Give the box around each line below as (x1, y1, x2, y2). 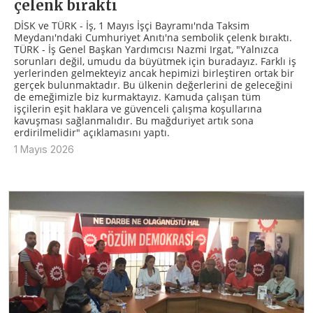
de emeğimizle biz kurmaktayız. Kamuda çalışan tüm (14, 89, 261, 103)
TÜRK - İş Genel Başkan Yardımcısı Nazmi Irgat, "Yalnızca (14, 42, 279, 56)
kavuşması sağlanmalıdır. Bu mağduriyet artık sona (14, 113, 254, 127)
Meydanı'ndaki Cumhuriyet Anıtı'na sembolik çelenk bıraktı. (14, 30, 292, 44)
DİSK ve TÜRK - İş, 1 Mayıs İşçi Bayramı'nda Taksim (14, 18, 249, 32)
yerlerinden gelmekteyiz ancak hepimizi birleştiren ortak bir (14, 66, 294, 80)
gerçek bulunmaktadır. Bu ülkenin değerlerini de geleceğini (14, 78, 293, 92)
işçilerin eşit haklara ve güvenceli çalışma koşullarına (14, 101, 262, 115)
